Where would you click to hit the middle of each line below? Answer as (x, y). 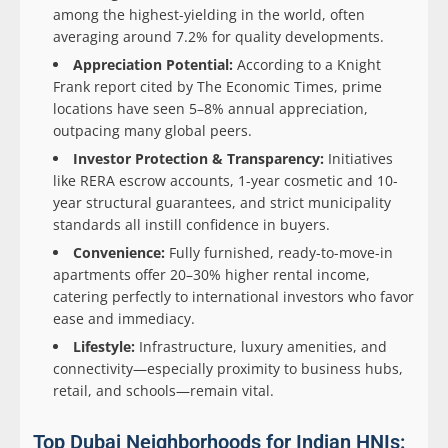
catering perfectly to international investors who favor (233, 297)
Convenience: (119, 253)
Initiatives (358, 159)
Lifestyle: (104, 347)
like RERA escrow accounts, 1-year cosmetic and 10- (225, 181)
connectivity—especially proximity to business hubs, (228, 369)
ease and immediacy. (124, 319)
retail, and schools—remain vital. (163, 391)
